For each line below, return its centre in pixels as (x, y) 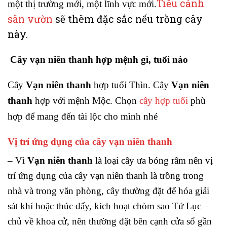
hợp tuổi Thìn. (122, 85)
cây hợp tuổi (165, 101)
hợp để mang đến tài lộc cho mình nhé (83, 117)
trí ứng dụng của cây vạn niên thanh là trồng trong (106, 176)
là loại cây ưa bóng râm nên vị (153, 161)
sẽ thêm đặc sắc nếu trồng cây (128, 19)
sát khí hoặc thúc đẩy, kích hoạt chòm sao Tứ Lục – (108, 206)
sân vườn (30, 19)
